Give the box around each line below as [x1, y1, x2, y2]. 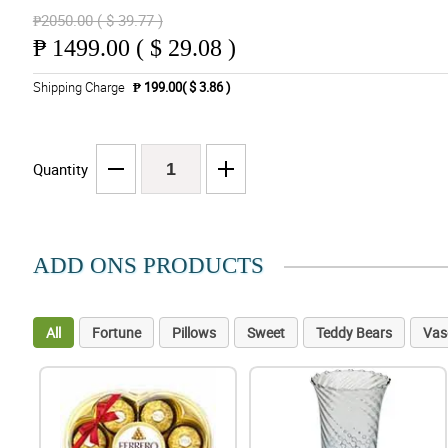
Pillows [171, 323, 216, 343]
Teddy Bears [315, 323, 392, 343]
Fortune [91, 323, 141, 343]
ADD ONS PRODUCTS [32, 253, 264, 279]
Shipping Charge [32, 78, 125, 97]
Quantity [32, 159, 88, 180]
